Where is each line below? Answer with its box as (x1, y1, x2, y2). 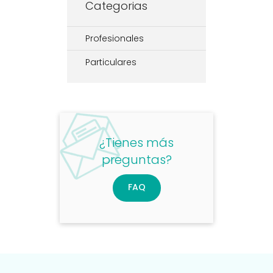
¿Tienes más (99, 134, 174, 151)
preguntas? (101, 151, 172, 168)
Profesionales (85, 32, 144, 44)
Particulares (85, 56, 136, 68)
